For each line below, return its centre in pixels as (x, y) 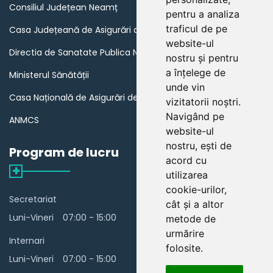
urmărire (185, 233)
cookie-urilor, (196, 190)
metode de (191, 219)
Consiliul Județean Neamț (63, 8)
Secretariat (33, 200)
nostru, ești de (199, 146)
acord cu (186, 160)
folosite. (184, 248)
